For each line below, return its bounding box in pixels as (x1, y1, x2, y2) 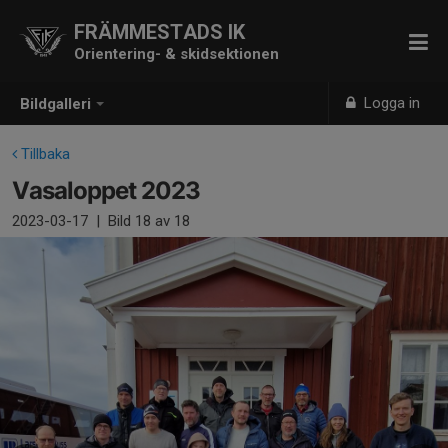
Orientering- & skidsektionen (74, 45, 279, 63)
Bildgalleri (20, 95, 91, 114)
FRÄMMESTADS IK (74, 20, 245, 44)
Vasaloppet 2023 (12, 176, 200, 205)
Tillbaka (17, 145, 70, 163)
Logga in (360, 94, 421, 112)
